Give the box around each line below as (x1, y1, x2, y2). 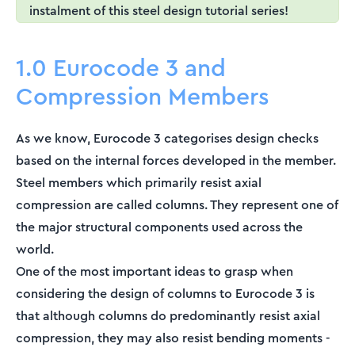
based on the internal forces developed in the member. (16, 151, 336, 170)
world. (16, 240, 54, 259)
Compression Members (16, 80, 269, 115)
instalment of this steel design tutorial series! (29, 2, 288, 21)
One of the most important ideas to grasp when (16, 262, 293, 281)
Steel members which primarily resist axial (16, 174, 261, 193)
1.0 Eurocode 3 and (16, 52, 226, 86)
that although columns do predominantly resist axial (16, 307, 320, 326)
